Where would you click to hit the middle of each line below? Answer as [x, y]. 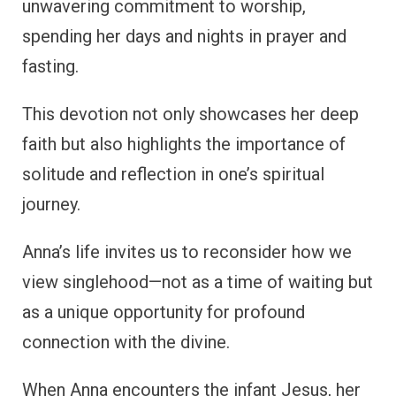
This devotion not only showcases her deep [190, 114]
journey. [51, 204]
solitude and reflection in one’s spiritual [173, 174]
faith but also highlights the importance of [184, 144]
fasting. [50, 66]
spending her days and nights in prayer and [184, 36]
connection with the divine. [126, 342]
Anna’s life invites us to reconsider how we [187, 251]
